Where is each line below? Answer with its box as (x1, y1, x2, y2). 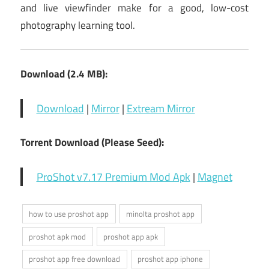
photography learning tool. (20, 17, 135, 33)
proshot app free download (29, 253, 121, 265)
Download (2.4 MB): (20, 65, 107, 82)
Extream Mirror (126, 100, 195, 116)
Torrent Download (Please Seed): (20, 134, 164, 150)
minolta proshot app (126, 207, 195, 220)
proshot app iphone (138, 253, 204, 265)
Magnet (197, 168, 232, 185)
